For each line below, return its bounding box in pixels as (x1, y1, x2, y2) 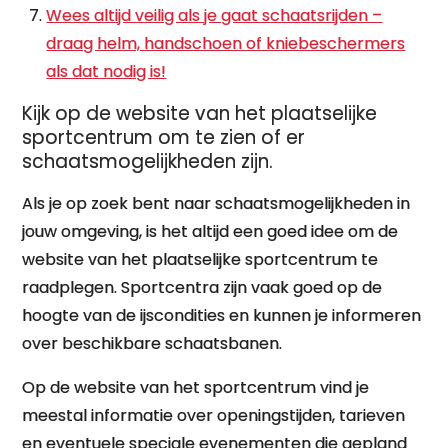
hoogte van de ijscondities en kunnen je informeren (22, 304, 422, 327)
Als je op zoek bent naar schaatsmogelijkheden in (22, 192, 411, 215)
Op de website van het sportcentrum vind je (22, 376, 370, 399)
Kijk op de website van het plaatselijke (22, 100, 378, 127)
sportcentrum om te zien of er (22, 124, 306, 151)
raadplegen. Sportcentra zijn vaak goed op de (22, 276, 383, 299)
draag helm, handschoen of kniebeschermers (46, 32, 406, 55)
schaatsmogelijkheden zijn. (22, 148, 274, 175)
